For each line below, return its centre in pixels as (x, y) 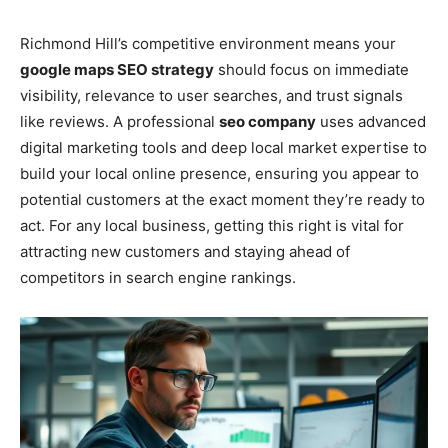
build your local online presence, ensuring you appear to (219, 173)
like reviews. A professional (119, 121)
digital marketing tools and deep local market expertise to (223, 147)
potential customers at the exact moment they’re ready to (222, 199)
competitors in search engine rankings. (158, 277)
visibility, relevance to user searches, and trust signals (211, 95)
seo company (267, 121)
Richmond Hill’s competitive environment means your (208, 43)
